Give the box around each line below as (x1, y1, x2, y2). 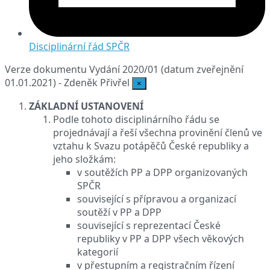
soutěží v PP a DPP (77, 205, 162, 219)
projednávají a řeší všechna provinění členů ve (53, 125, 262, 139)
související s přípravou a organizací (77, 192, 236, 206)
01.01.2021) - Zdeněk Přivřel (5, 75, 132, 89)
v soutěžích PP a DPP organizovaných (77, 165, 248, 179)
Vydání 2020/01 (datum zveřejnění (89, 62, 243, 76)
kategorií (77, 245, 118, 259)
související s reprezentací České (77, 218, 221, 232)
